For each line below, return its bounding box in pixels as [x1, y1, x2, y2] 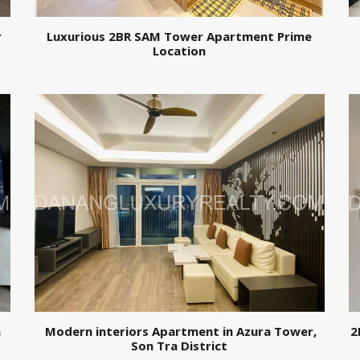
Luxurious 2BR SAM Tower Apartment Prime [47, 28, 313, 45]
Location [153, 43, 207, 59]
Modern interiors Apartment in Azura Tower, [42, 322, 317, 339]
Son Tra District [131, 337, 228, 354]
